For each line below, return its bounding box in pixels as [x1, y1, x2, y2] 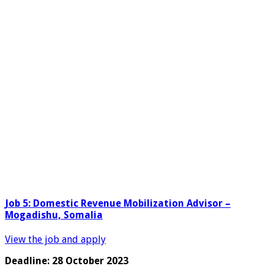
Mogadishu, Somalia [5, 209, 103, 221]
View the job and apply [5, 233, 106, 245]
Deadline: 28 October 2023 [5, 254, 128, 267]
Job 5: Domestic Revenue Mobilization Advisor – [5, 197, 231, 209]
